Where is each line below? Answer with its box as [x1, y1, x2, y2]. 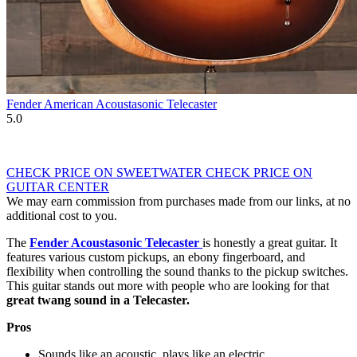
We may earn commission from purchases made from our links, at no [6, 194, 351, 209]
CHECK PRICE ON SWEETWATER [6, 166, 206, 180]
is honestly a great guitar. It [202, 236, 337, 250]
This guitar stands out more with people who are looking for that [6, 279, 329, 293]
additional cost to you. [6, 209, 117, 223]
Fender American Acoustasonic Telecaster [6, 97, 217, 112]
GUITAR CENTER [6, 180, 109, 194]
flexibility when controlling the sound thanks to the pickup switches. [6, 265, 348, 279]
